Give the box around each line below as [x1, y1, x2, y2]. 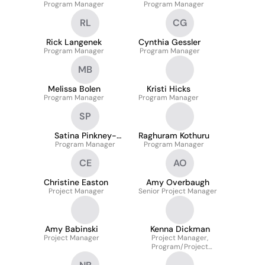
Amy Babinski [45, 224, 98, 234]
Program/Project [151, 242, 208, 251]
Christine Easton [44, 177, 108, 188]
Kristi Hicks [147, 83, 190, 94]
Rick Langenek [46, 37, 102, 47]
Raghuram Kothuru [138, 130, 209, 141]
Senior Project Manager [138, 186, 217, 196]
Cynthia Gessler [138, 37, 201, 47]
